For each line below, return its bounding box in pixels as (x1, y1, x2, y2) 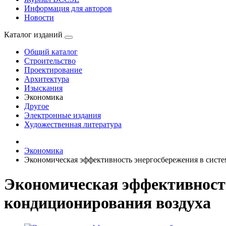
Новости (24, 13, 54, 22)
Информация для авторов (24, 4, 112, 13)
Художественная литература (24, 120, 122, 129)
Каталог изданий (4, 30, 63, 39)
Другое (24, 102, 49, 110)
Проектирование (24, 66, 82, 74)
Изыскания (24, 84, 63, 92)
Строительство (24, 56, 76, 65)
